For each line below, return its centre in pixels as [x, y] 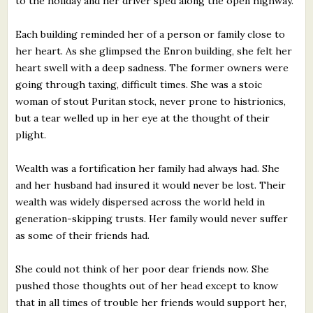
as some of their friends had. [83, 235]
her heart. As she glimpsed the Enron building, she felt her [154, 51]
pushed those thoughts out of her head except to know [147, 285]
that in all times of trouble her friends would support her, [151, 302]
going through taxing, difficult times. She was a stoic [139, 84]
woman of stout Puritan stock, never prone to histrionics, [151, 101]
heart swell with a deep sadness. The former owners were [152, 67]
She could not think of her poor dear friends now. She [143, 269]
